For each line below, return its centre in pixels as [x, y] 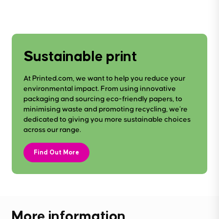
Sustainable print [80, 55]
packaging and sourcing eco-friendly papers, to [103, 99]
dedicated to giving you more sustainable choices [107, 119]
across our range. [52, 130]
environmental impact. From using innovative [100, 88]
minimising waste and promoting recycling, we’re [106, 109]
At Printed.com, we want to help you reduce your [104, 78]
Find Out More [56, 152]
